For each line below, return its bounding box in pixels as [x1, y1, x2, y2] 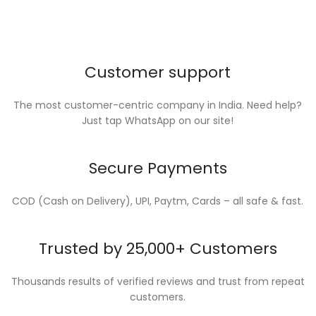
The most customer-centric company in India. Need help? [13, 98, 303, 112]
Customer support [85, 61, 231, 83]
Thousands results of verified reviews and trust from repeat [11, 274, 305, 288]
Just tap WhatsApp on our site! [82, 114, 234, 128]
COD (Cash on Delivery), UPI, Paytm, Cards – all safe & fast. [12, 194, 304, 208]
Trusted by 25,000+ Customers [38, 238, 277, 260]
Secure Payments [88, 157, 227, 179]
